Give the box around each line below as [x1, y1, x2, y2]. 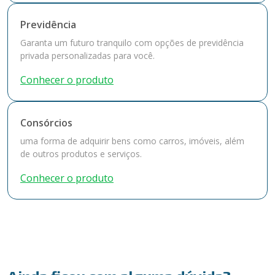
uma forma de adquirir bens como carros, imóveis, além [20, 135, 244, 147]
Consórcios [20, 116, 72, 130]
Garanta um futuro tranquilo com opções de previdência [20, 37, 244, 48]
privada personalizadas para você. [20, 50, 155, 61]
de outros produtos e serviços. [20, 148, 142, 160]
